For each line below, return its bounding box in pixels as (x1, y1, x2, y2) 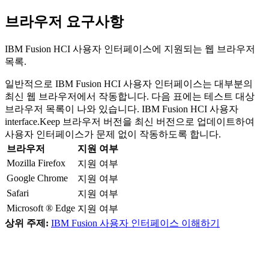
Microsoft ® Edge (7, 202, 75, 213)
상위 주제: (5, 217, 49, 228)
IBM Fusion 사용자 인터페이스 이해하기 (51, 217, 220, 228)
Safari (7, 187, 29, 198)
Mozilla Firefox (7, 157, 65, 168)
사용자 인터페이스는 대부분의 (121, 78, 253, 89)
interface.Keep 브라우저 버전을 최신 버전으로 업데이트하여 (5, 116, 255, 127)
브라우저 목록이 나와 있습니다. (5, 103, 142, 114)
